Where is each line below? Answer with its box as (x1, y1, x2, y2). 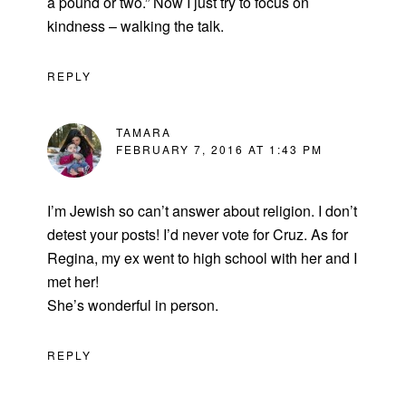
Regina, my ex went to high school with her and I (47, 246, 358, 268)
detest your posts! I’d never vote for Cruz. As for (47, 223, 349, 245)
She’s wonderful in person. (47, 294, 219, 315)
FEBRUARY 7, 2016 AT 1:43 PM (116, 140, 324, 157)
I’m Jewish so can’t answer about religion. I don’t (47, 199, 358, 221)
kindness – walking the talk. (47, 14, 225, 36)
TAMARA (116, 123, 172, 140)
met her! (47, 270, 100, 292)
